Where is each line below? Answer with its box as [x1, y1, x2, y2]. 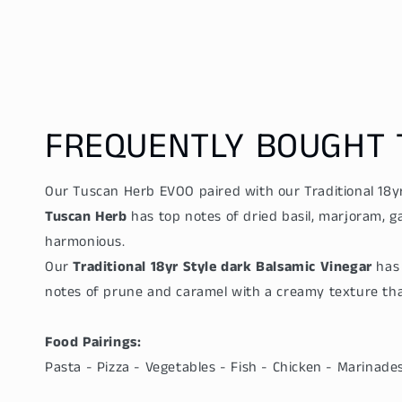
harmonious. [45, 232, 126, 253]
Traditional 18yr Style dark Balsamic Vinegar [73, 257, 372, 278]
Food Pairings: [45, 332, 142, 354]
